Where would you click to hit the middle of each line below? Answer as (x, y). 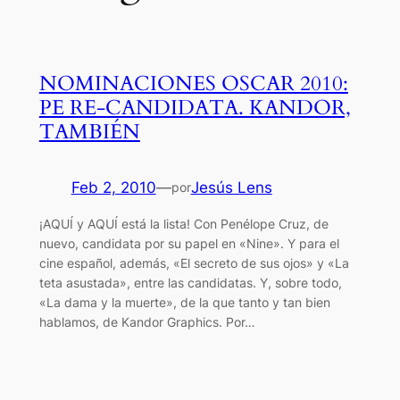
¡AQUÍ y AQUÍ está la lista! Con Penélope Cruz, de (183, 223)
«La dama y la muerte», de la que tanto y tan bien (184, 302)
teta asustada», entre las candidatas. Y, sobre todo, (190, 282)
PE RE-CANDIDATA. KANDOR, (195, 107)
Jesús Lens (231, 187)
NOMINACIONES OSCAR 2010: (193, 83)
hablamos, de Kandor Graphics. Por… (147, 321)
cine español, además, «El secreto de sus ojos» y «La (194, 262)
